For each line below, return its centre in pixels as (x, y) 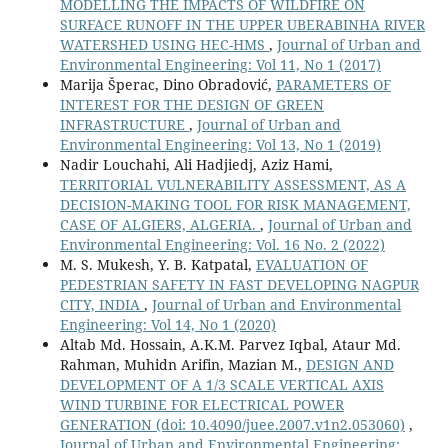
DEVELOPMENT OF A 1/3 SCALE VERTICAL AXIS (221, 384)
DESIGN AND (349, 364)
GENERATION (107, 424)
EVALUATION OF (311, 264)
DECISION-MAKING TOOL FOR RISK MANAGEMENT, (235, 204)
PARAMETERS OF (333, 84)
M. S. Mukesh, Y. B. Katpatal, (157, 264)
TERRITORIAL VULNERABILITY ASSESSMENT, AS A (232, 184)
